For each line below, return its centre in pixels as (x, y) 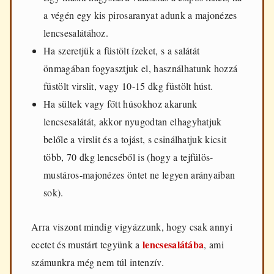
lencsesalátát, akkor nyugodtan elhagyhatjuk (133, 122)
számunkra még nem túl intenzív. (98, 262)
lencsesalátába (173, 244)
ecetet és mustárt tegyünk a (87, 244)
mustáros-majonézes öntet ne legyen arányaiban (139, 175)
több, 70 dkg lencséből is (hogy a (112, 157)
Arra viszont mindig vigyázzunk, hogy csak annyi (132, 227)
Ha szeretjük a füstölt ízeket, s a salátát (122, 51)
